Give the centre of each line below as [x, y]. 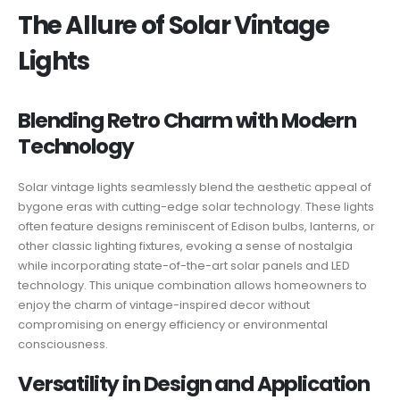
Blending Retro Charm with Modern [187, 121]
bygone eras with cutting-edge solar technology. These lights [196, 207]
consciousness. [63, 345]
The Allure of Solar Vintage [174, 26]
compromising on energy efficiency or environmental [173, 325]
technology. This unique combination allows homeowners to [192, 286]
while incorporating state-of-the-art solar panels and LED [184, 266]
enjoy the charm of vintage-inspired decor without [164, 305]
